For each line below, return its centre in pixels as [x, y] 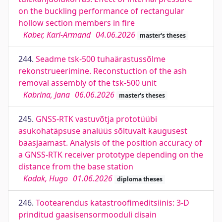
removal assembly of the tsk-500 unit [87, 83]
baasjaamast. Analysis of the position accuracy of [110, 143]
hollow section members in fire [77, 23]
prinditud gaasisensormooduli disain [87, 215]
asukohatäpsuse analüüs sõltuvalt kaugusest [103, 131]
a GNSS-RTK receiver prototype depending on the [111, 155]
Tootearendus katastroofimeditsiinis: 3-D [112, 203]
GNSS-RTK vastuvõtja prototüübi [96, 119]
